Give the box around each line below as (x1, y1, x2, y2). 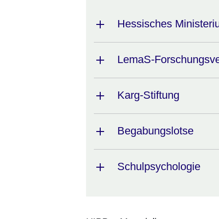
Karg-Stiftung (117, 88, 179, 101)
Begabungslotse (117, 124, 194, 137)
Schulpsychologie (117, 160, 200, 173)
